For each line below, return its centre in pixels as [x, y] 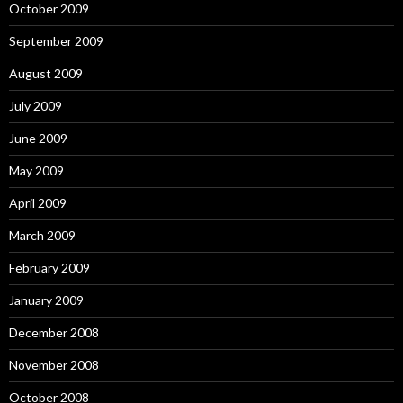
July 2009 [36, 106]
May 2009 [36, 170]
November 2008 [54, 365]
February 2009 [49, 268]
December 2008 [54, 332]
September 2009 [56, 41]
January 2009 [46, 300]
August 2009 [46, 73]
